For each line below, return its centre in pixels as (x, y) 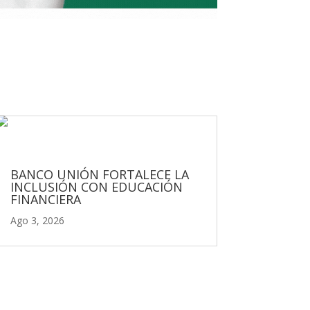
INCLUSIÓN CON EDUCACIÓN (96, 187)
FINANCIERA (45, 200)
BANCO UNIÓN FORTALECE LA (99, 175)
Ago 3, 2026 (37, 221)
